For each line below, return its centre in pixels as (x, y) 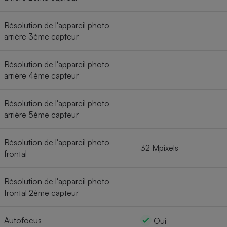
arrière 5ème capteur (41, 114)
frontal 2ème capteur (41, 192)
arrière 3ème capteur (41, 36)
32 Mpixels (159, 148)
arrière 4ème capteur (41, 75)
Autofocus (23, 220)
